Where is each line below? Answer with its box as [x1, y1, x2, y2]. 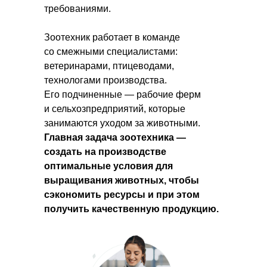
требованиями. [44, 4, 111, 14]
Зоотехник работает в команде [44, 32, 180, 42]
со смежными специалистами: [44, 46, 178, 57]
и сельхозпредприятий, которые [44, 104, 185, 114]
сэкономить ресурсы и [44, 190, 154, 200]
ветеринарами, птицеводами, [44, 61, 174, 71]
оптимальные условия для [44, 161, 173, 171]
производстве [98, 147, 166, 157]
